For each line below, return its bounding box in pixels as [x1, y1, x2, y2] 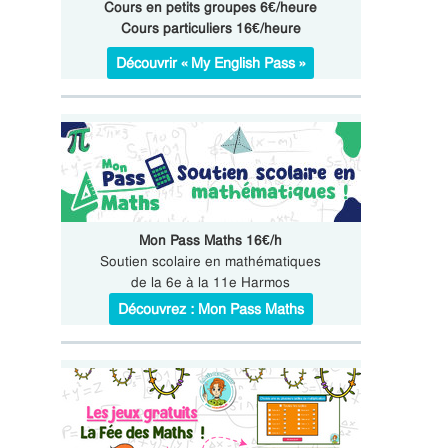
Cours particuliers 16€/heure [120, 19, 301, 37]
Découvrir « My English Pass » [116, 54, 306, 72]
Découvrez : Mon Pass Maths [117, 300, 304, 318]
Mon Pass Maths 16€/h [139, 231, 283, 249]
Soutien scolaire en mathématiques [100, 252, 322, 270]
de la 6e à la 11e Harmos [131, 273, 291, 291]
